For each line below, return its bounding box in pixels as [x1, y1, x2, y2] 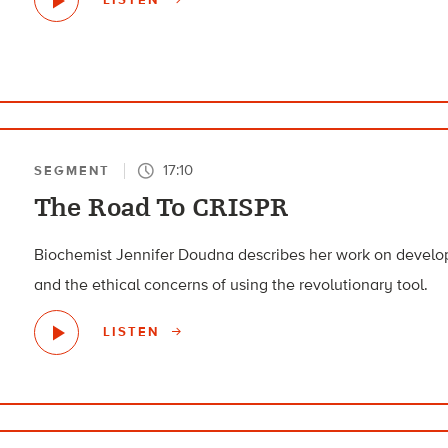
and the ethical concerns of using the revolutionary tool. [34, 274, 429, 294]
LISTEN [103, 324, 165, 340]
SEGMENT [34, 162, 111, 178]
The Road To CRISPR [34, 192, 290, 223]
